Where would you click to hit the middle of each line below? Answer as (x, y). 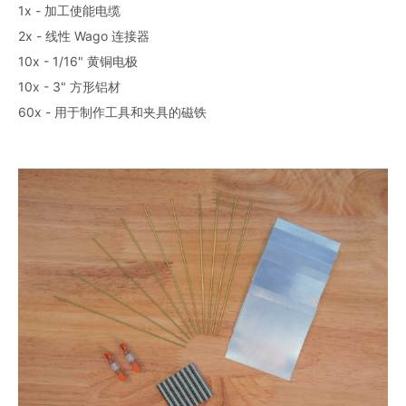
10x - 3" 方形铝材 (69, 86)
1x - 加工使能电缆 (69, 10)
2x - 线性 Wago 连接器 (84, 35)
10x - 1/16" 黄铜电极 (78, 61)
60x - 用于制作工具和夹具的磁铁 (112, 111)
